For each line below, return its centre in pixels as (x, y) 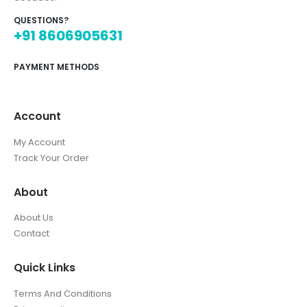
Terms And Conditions (63, 294)
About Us (34, 218)
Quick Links (45, 268)
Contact (32, 234)
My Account (39, 142)
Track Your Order (51, 158)
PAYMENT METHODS (57, 66)
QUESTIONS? (41, 21)
